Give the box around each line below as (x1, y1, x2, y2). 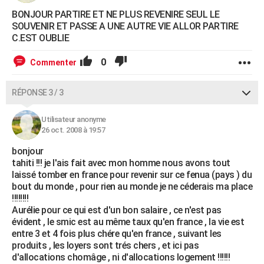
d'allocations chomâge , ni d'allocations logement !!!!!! (12, 252, 230, 263)
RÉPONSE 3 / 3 (12, 88, 64, 97)
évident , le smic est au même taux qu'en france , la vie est (12, 216, 244, 227)
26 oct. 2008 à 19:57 (41, 126, 105, 134)
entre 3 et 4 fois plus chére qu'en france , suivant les (12, 228, 222, 239)
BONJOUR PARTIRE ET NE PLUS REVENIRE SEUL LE (12, 9, 220, 20)
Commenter (30, 58, 77, 67)
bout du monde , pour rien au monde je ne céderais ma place (12, 181, 252, 192)
